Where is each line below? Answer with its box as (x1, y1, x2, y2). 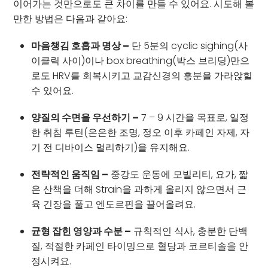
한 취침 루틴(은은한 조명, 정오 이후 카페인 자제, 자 (31, 125, 250, 139)
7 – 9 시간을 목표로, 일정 (139, 110, 249, 124)
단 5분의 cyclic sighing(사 (129, 38, 248, 53)
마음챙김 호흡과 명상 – (31, 38, 130, 53)
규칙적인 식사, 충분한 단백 (131, 224, 248, 238)
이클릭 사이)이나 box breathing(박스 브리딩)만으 (31, 53, 250, 68)
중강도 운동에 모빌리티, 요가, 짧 (108, 167, 249, 181)
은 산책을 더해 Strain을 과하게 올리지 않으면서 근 (31, 182, 247, 196)
